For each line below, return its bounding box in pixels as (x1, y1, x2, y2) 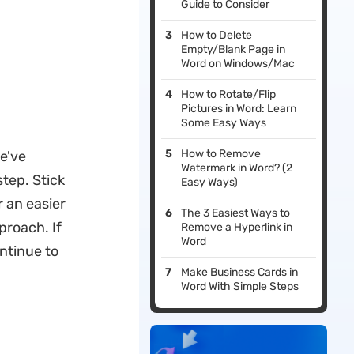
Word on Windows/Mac (181, 57, 296, 71)
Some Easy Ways (181, 116, 267, 130)
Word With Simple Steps (181, 280, 299, 294)
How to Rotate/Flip (181, 88, 277, 102)
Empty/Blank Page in (181, 43, 286, 57)
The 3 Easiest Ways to (181, 206, 291, 220)
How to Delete (181, 28, 253, 43)
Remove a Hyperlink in (181, 220, 293, 235)
